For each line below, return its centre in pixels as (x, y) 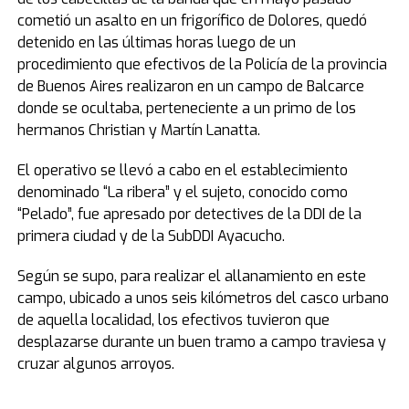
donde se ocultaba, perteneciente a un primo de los (186, 108)
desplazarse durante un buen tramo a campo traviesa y (201, 342)
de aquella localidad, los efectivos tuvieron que (173, 320)
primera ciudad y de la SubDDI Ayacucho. (151, 236)
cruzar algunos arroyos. (95, 364)
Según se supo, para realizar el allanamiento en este (191, 276)
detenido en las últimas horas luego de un (156, 42)
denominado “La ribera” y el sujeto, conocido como (182, 192)
